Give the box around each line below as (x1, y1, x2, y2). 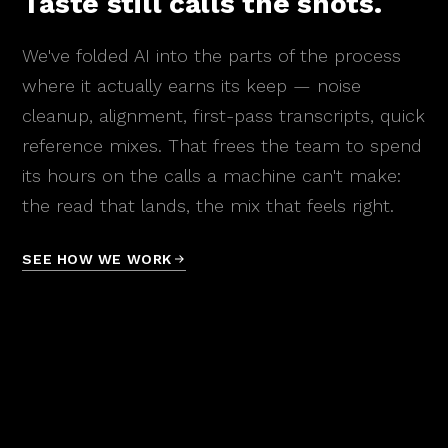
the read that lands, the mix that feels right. (22, 194, 395, 216)
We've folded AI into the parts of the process (22, 44, 402, 66)
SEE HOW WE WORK (22, 250, 172, 267)
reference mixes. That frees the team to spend (22, 134, 423, 156)
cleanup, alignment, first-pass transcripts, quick (22, 104, 426, 126)
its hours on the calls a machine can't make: (22, 164, 402, 186)
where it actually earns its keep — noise (22, 74, 362, 96)
